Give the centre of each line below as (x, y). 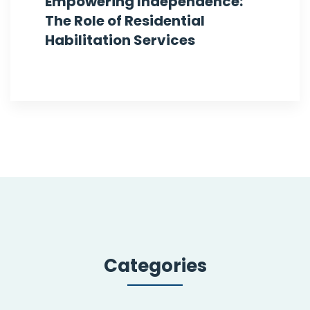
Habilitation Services (120, 40)
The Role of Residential (125, 21)
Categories (155, 266)
